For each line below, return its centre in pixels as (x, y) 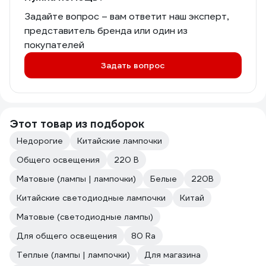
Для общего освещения (67, 236)
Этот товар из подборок (77, 124)
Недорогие (40, 141)
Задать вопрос (133, 65)
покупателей (54, 45)
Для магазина (172, 255)
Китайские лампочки (120, 141)
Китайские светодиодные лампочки (91, 198)
